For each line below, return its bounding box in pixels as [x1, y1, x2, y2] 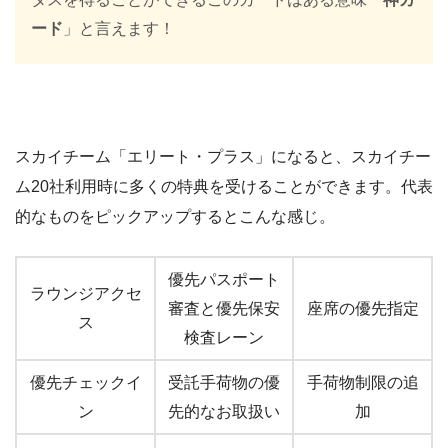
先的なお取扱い [168, 402, 280, 420]
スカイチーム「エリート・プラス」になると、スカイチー [15, 147, 431, 165]
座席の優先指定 [306, 299, 419, 317]
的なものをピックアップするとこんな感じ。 [15, 207, 335, 225]
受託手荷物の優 [168, 373, 280, 391]
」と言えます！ [63, 19, 175, 37]
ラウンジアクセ [29, 284, 142, 302]
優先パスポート [168, 270, 280, 288]
